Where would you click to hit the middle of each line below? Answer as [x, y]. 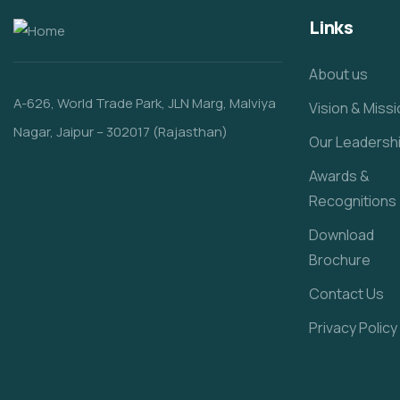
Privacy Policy [353, 328]
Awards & [339, 176]
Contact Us [346, 294]
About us [338, 74]
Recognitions [352, 201]
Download [341, 235]
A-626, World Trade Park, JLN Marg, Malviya [145, 103]
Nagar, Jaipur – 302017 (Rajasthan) [121, 132]
